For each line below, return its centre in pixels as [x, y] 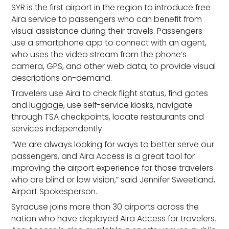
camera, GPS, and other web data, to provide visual [114, 66]
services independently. [58, 129]
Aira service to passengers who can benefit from [107, 19]
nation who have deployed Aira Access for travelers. [114, 219]
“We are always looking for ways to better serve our [113, 144]
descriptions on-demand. [62, 78]
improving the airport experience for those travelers [112, 168]
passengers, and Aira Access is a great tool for [103, 156]
